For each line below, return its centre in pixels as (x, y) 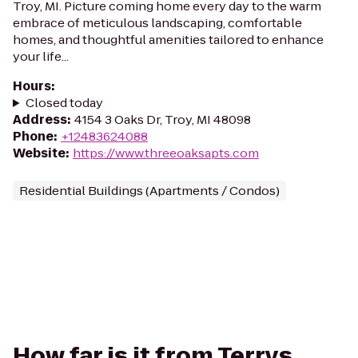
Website (39, 153)
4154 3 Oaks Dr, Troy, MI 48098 (163, 119)
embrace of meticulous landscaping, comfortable (157, 23)
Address (40, 119)
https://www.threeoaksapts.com (166, 153)
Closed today (64, 103)
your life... (41, 56)
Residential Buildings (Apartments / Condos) (149, 191)
